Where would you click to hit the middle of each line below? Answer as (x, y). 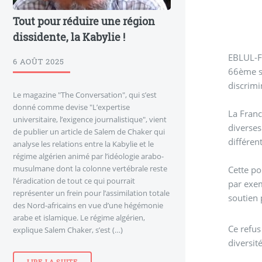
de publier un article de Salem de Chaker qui (89, 131)
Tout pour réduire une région (84, 21)
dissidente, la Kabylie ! (69, 37)
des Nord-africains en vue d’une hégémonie (88, 205)
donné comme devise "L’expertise (71, 107)
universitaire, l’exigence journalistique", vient (90, 119)
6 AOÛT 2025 (39, 61)
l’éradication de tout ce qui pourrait (74, 180)
